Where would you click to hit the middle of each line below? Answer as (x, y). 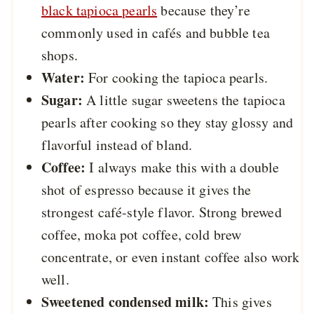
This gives (240, 302)
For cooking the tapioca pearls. (176, 78)
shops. (60, 55)
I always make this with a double (183, 168)
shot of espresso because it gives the (146, 190)
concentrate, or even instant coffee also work (171, 257)
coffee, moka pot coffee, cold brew (142, 235)
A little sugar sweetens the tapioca (184, 100)
